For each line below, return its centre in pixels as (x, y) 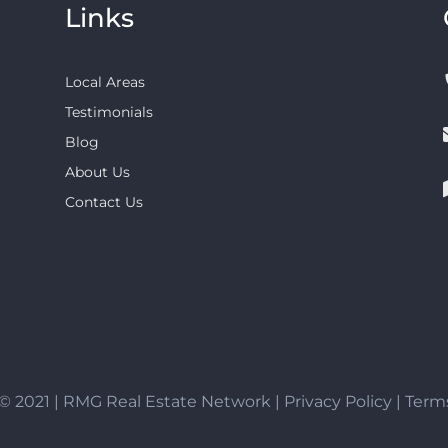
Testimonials (108, 111)
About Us (97, 171)
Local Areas (104, 81)
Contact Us (103, 201)
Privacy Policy (337, 401)
